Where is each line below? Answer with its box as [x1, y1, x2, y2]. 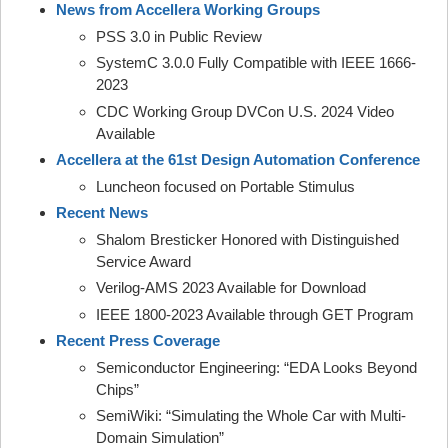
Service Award [96, 252, 191, 270]
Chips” [96, 380, 139, 398]
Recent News [56, 204, 148, 221]
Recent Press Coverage [56, 332, 220, 349]
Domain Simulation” [96, 429, 224, 446]
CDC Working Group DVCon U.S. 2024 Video [96, 102, 394, 120]
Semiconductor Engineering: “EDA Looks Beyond [96, 358, 417, 376]
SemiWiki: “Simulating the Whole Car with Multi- [96, 407, 406, 424]
